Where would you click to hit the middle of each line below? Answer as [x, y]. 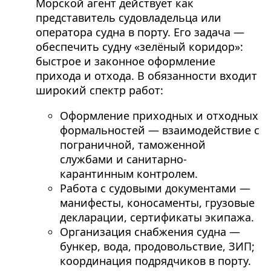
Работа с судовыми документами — [155, 188]
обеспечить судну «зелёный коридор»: [139, 47]
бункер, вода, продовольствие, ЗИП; [157, 247]
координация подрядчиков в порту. [155, 261]
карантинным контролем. [129, 174]
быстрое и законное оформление [125, 61]
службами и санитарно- [123, 159]
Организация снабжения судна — [150, 232]
